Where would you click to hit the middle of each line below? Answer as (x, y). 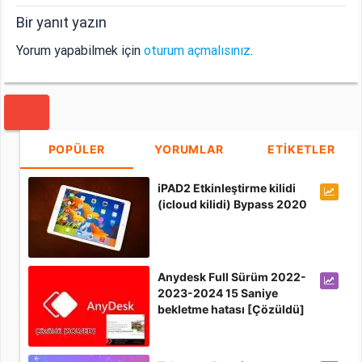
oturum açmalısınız (198, 51)
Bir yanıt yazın (62, 23)
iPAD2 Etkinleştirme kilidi (227, 188)
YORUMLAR (189, 149)
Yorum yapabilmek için (80, 51)
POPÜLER (77, 149)
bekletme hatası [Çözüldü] (232, 309)
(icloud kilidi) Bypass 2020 (233, 204)
